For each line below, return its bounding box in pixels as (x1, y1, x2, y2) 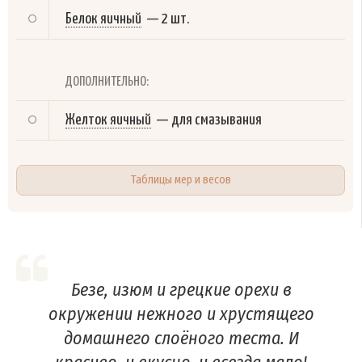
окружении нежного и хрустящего (48, 302, 314, 325)
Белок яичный (65, 11, 141, 27)
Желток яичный (65, 112, 151, 128)
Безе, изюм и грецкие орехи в (70, 278, 292, 301)
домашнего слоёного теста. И (63, 326, 299, 349)
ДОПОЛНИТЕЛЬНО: (65, 74, 149, 89)
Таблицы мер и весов (130, 172, 231, 187)
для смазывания (171, 112, 262, 128)
